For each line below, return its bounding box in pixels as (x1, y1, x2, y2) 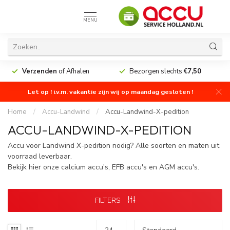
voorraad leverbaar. (8, 151, 72, 161)
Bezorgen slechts (129, 67, 184, 76)
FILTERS (95, 195, 123, 205)
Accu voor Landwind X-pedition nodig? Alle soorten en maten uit (8, 141, 219, 150)
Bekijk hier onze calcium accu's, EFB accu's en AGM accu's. (8, 162, 199, 172)
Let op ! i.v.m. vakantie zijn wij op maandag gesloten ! (28, 87, 193, 96)
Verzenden (22, 67, 57, 76)
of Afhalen (57, 67, 89, 76)
